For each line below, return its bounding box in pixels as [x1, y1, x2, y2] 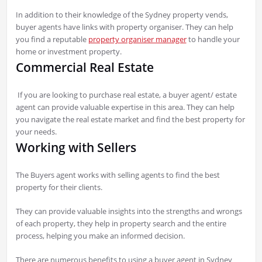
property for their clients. [15, 182, 104, 193]
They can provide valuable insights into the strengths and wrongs [15, 206, 242, 217]
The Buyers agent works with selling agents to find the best [15, 170, 220, 181]
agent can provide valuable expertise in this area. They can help [15, 102, 235, 113]
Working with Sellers [15, 139, 136, 156]
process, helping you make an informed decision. [15, 230, 185, 242]
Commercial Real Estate [15, 59, 154, 76]
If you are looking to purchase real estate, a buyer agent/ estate [15, 89, 237, 101]
